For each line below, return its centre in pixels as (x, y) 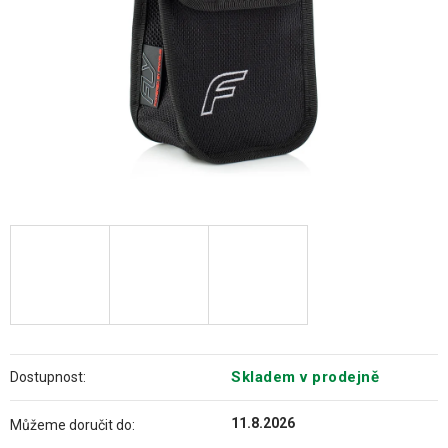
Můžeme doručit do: (72, 424)
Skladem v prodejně (305, 376)
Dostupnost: (48, 376)
